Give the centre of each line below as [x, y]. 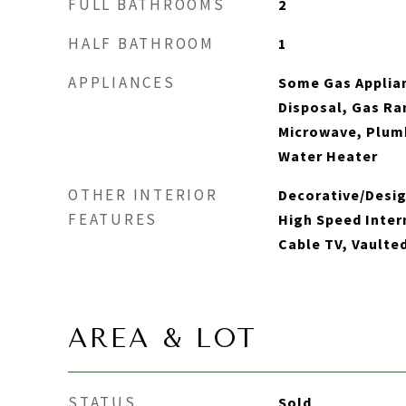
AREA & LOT [163, 338]
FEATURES [113, 219]
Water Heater [328, 156]
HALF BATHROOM [141, 43]
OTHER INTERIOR [143, 195]
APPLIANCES [122, 82]
